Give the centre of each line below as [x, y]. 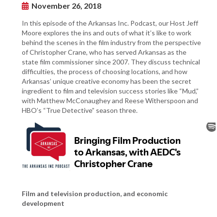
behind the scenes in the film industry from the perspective [111, 42]
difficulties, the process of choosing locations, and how [105, 71]
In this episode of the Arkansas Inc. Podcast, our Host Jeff [110, 23]
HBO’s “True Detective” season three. [80, 110]
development [43, 203]
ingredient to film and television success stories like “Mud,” [110, 91]
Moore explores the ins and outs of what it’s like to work [107, 32]
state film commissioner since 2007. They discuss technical [111, 62]
